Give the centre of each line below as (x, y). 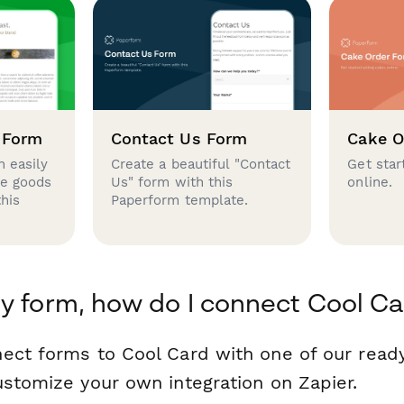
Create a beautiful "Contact (201, 164)
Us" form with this (172, 182)
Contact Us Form (179, 138)
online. (370, 182)
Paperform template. (179, 200)
